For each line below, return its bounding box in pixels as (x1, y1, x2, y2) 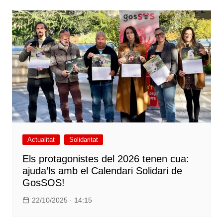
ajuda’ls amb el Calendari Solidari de (22, 165, 182, 177)
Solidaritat (69, 136, 98, 144)
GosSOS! (22, 177, 65, 189)
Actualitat (27, 136, 55, 144)
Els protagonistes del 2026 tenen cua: (22, 153, 189, 165)
